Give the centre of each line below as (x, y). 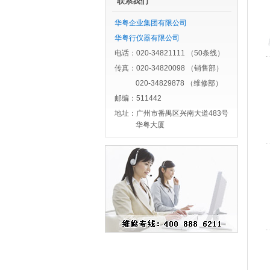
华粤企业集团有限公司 (150, 23)
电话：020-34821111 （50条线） (169, 53)
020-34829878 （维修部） (179, 83)
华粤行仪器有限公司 (147, 38)
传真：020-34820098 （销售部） (168, 68)
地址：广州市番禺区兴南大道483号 (171, 113)
